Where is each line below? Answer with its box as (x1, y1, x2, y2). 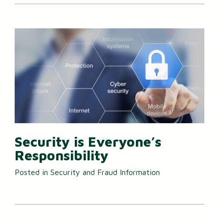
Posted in (15, 167, 50, 176)
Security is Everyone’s (15, 133, 161, 150)
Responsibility (15, 147, 109, 164)
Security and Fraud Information (50, 167, 160, 176)
